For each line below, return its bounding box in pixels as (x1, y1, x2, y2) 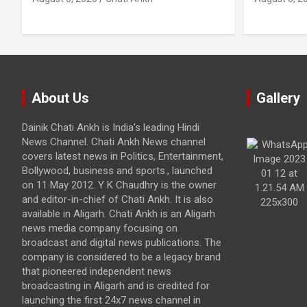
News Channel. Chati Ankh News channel (22, 136, 206, 149)
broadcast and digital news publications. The (22, 236, 221, 249)
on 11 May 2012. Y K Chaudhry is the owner (22, 179, 217, 192)
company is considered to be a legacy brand (22, 251, 221, 264)
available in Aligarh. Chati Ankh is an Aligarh (22, 208, 215, 221)
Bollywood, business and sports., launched (22, 164, 212, 177)
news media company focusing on (22, 222, 177, 235)
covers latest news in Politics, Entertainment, (22, 150, 223, 163)
